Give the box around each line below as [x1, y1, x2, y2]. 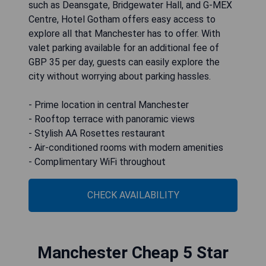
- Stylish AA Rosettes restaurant [28, 127, 165, 139]
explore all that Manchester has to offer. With [28, 27, 220, 39]
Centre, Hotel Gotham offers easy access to [28, 13, 216, 25]
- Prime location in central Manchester [28, 99, 189, 110]
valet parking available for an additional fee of [28, 42, 219, 53]
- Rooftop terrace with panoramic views [28, 113, 195, 125]
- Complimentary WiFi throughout [28, 156, 166, 167]
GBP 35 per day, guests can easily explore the [28, 56, 220, 68]
